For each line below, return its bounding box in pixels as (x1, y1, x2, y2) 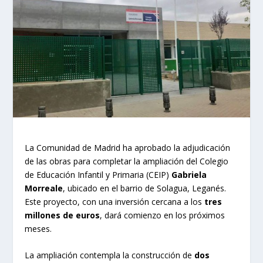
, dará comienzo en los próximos (100, 209, 225, 221)
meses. (25, 222, 52, 234)
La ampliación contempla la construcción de (25, 249, 195, 261)
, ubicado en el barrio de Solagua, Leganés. (63, 182, 227, 194)
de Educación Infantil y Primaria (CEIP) (25, 168, 172, 180)
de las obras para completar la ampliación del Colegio (25, 155, 229, 167)
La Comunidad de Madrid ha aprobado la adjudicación (25, 141, 231, 153)
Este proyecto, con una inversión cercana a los (25, 195, 205, 207)
